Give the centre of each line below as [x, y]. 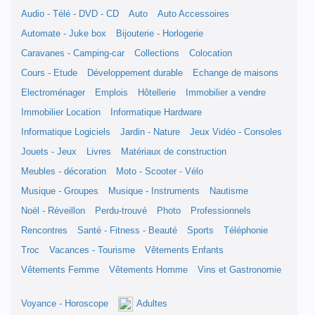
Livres [99, 152]
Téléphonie [246, 231]
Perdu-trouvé [121, 211]
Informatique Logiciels [66, 132]
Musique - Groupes [60, 191]
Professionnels [221, 211]
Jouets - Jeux [49, 152]
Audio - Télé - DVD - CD [70, 14]
